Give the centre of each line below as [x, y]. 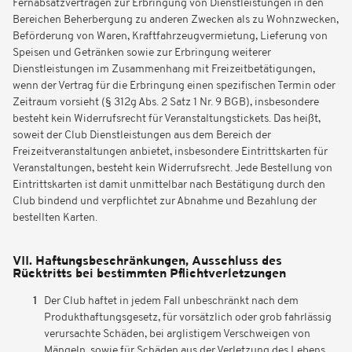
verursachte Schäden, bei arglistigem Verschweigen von [177, 334]
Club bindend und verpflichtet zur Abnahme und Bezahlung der [165, 202]
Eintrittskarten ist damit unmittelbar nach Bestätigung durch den [169, 185]
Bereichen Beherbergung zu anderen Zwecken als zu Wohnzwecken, [176, 20]
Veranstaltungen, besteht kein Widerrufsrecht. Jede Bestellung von [172, 169]
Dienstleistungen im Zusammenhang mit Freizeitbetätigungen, [164, 70]
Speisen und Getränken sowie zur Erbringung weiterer [142, 53]
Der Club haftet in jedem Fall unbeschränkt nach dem [171, 301]
